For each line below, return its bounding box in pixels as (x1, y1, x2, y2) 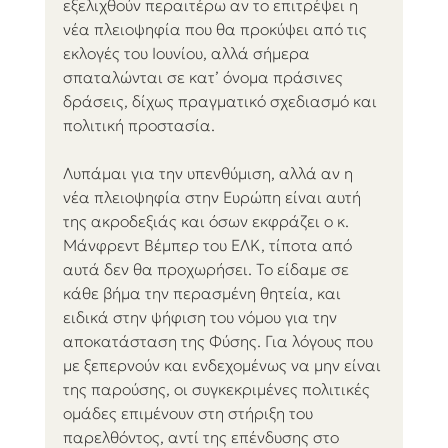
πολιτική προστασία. (62, 115, 215, 136)
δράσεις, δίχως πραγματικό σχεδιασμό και (62, 91, 381, 112)
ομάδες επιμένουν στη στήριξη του (62, 403, 317, 424)
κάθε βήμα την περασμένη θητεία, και (62, 283, 345, 304)
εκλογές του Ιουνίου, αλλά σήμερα (62, 43, 314, 64)
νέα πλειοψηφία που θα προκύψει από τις (62, 19, 371, 40)
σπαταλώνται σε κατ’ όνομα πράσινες (62, 67, 347, 88)
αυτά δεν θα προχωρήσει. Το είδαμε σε (62, 259, 353, 280)
